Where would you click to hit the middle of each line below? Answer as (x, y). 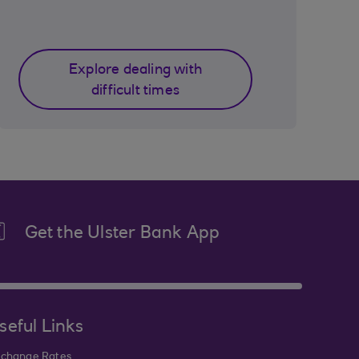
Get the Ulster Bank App (122, 234)
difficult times (135, 91)
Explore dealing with (135, 71)
